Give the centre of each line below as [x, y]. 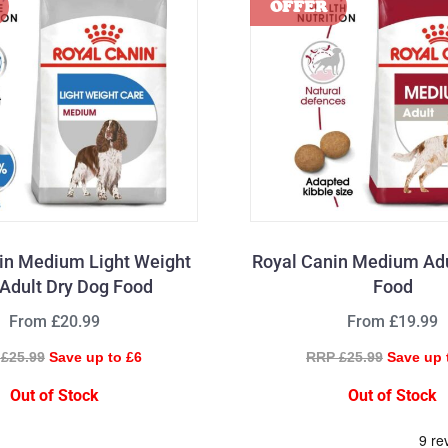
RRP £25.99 [344, 357]
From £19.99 [393, 321]
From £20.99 [55, 321]
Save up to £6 [95, 357]
